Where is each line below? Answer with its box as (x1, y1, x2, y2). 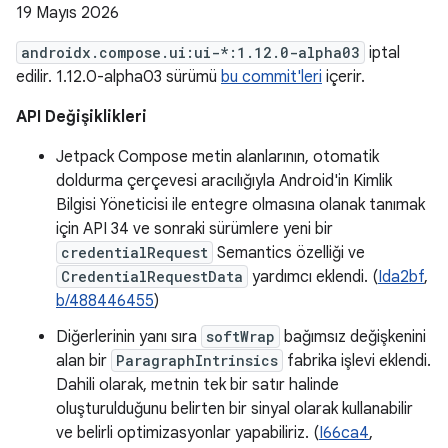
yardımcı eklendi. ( (248, 267, 378, 287)
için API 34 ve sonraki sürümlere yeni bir (56, 219, 333, 239)
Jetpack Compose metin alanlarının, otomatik (56, 147, 379, 167)
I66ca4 (319, 423, 369, 443)
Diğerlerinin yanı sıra (56, 327, 201, 347)
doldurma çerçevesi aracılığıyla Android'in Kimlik (56, 171, 392, 191)
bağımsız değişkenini (280, 327, 426, 347)
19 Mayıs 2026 (16, 3, 119, 23)
